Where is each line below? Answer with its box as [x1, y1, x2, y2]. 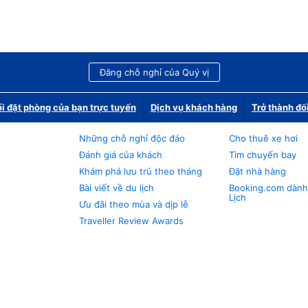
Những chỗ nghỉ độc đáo [78, 133, 185, 144]
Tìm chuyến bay [229, 149, 297, 160]
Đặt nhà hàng [229, 166, 287, 177]
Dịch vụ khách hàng [151, 102, 237, 113]
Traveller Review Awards [78, 215, 184, 226]
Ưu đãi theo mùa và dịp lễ [78, 199, 188, 210]
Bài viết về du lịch [78, 182, 154, 193]
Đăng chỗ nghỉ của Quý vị [99, 67, 209, 78]
